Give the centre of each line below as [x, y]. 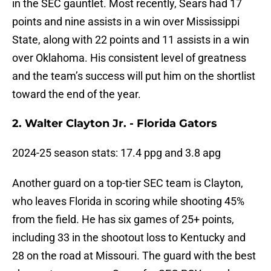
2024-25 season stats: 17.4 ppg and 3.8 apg [116, 153]
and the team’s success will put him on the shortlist [134, 76]
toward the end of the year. [77, 94]
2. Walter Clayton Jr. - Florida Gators [115, 124]
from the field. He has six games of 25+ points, [123, 220]
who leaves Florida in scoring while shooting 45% [128, 201]
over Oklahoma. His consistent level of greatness [129, 58]
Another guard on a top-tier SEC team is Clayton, [128, 183]
